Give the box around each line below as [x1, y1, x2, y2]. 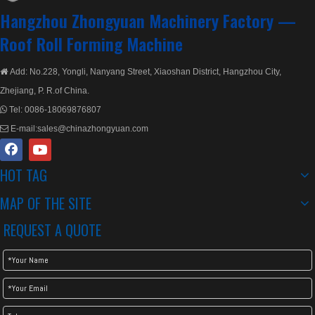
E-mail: [8, 123, 37, 134]
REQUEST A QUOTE [4, 219, 101, 240]
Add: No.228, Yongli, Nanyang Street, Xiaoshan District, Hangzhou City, [8, 66, 281, 77]
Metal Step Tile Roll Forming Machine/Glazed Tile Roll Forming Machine [142, 183, 152, 195]
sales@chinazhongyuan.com [37, 123, 148, 134]
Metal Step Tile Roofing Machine [259, 183, 269, 195]
